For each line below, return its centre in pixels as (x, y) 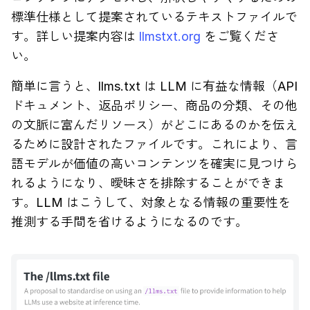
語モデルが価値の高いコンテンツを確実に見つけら (154, 164)
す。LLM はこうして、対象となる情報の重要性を (151, 202)
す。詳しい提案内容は (75, 36)
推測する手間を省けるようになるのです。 (129, 222)
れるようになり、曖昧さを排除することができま (148, 183)
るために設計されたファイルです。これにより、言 (154, 144)
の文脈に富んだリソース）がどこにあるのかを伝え (154, 125)
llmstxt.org (170, 36)
